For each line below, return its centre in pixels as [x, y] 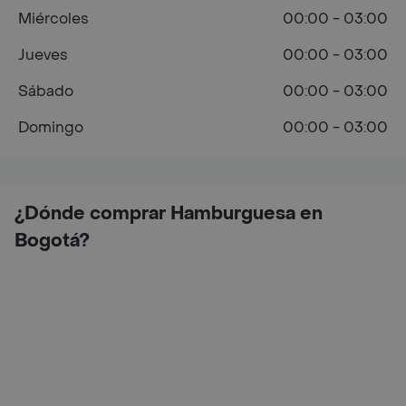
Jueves [43, 54]
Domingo [51, 127]
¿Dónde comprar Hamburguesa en [169, 213]
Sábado [46, 91]
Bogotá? [52, 241]
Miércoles [53, 18]
